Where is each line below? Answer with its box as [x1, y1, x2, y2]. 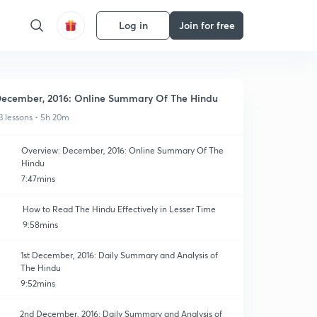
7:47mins [21, 173, 55, 184]
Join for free [178, 18, 235, 32]
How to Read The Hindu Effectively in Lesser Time [23, 204, 216, 214]
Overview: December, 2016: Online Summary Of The [21, 145, 224, 156]
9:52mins [20, 278, 55, 289]
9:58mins [23, 219, 58, 230]
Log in [118, 18, 148, 32]
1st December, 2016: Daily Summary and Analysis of [20, 250, 218, 260]
